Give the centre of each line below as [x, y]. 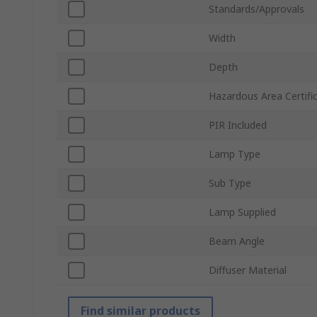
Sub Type [230, 183]
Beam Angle [237, 241]
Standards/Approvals [257, 9]
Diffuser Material [248, 270]
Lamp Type [235, 154]
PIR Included [238, 125]
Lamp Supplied [242, 212]
